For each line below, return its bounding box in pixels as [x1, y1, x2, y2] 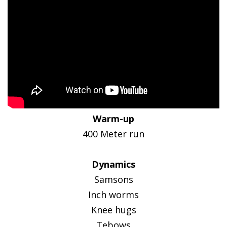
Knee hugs [91, 203, 136, 216]
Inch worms [88, 188, 139, 201]
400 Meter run [83, 127, 144, 140]
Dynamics [92, 158, 135, 170]
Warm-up [93, 112, 134, 125]
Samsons [94, 173, 133, 185]
